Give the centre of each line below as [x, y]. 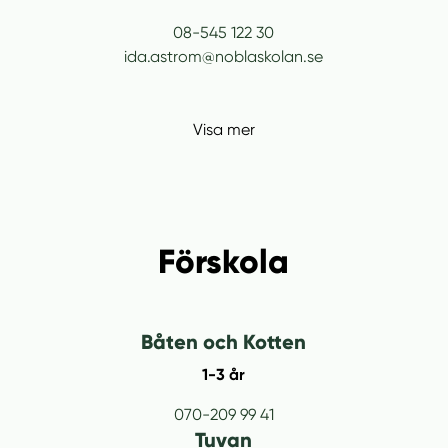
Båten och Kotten [224, 342]
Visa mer [223, 130]
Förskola [224, 261]
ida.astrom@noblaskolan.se [224, 56]
